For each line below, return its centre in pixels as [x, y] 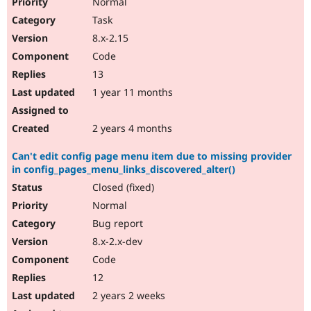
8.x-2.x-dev [116, 242]
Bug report [116, 224]
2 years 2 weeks [127, 296]
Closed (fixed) [122, 187]
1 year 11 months [131, 92]
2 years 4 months [131, 128]
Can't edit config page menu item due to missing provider [152, 156]
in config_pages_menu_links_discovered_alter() [124, 169]
